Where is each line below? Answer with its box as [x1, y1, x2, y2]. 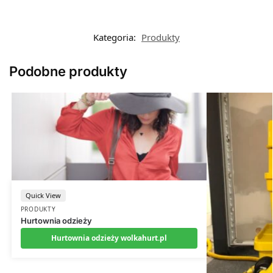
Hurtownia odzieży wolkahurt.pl [51, 233, 167, 244]
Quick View [25, 191, 61, 200]
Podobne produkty [9, 63, 127, 80]
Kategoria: [93, 31, 138, 44]
